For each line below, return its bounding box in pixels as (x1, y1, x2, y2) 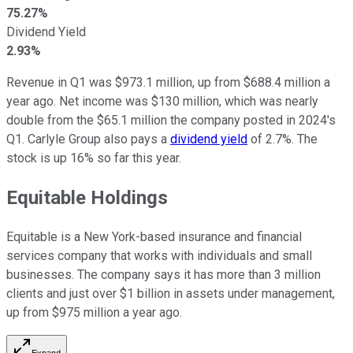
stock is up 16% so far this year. (6, 150, 181, 165)
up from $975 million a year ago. (6, 304, 182, 320)
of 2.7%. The (247, 131, 318, 147)
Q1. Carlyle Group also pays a (6, 131, 170, 147)
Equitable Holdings (6, 186, 168, 209)
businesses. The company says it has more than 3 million (6, 266, 321, 282)
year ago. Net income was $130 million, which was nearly (6, 93, 318, 109)
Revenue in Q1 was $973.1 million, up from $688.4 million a (6, 74, 330, 90)
